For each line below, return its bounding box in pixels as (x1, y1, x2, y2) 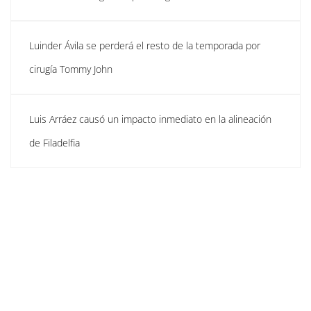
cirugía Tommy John (29, 62, 112, 76)
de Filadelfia (29, 135, 80, 149)
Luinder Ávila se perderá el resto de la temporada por (29, 38, 260, 52)
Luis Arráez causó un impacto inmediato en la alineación (29, 112, 271, 126)
